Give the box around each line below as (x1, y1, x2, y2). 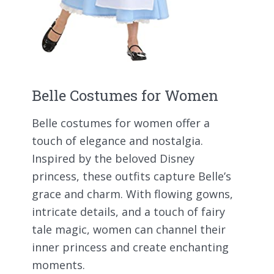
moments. (32, 257, 85, 272)
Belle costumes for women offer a (32, 115, 210, 130)
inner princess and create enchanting (32, 239, 229, 254)
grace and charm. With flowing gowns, (32, 186, 233, 201)
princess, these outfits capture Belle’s (32, 168, 231, 183)
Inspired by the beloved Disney (32, 150, 194, 166)
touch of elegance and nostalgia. (32, 133, 203, 148)
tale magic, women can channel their (32, 221, 226, 237)
